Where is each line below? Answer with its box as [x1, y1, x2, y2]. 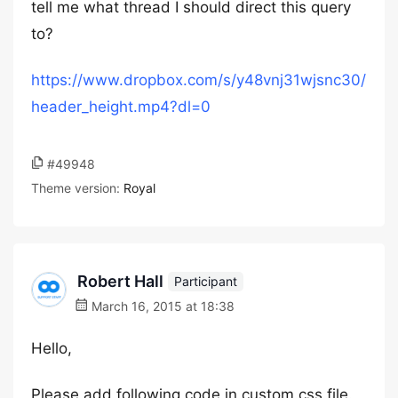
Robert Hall [77, 272, 163, 291]
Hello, [31, 339, 72, 357]
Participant [174, 273, 237, 289]
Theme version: [31, 180, 123, 195]
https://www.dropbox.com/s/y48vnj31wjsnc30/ [31, 71, 366, 89]
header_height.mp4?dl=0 [31, 98, 211, 115]
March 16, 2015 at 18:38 [88, 298, 235, 314]
